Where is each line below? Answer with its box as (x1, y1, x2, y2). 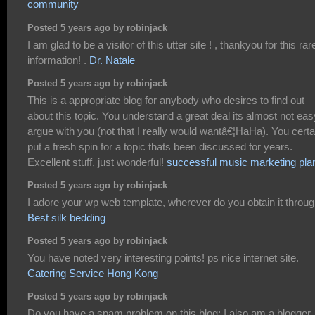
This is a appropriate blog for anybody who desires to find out (27, 94, 304, 106)
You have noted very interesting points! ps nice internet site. (27, 251, 299, 264)
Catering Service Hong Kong (27, 266, 158, 279)
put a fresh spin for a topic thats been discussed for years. (27, 140, 292, 153)
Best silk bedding (27, 211, 105, 224)
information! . (27, 53, 89, 66)
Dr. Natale (89, 53, 135, 66)
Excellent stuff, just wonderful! (27, 155, 167, 168)
